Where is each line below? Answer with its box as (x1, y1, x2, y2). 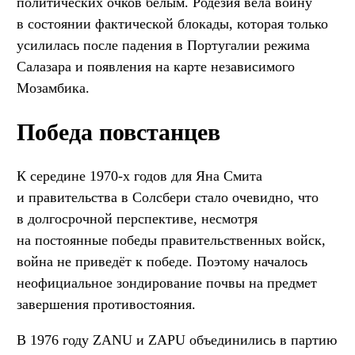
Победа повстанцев (17, 118, 220, 145)
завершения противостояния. (17, 296, 196, 312)
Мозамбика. (17, 79, 90, 96)
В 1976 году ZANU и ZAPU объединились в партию (17, 331, 337, 348)
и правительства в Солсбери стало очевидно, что (17, 189, 319, 205)
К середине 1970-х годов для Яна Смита (17, 167, 262, 184)
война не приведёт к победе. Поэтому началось (17, 253, 307, 269)
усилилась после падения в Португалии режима (17, 36, 310, 53)
